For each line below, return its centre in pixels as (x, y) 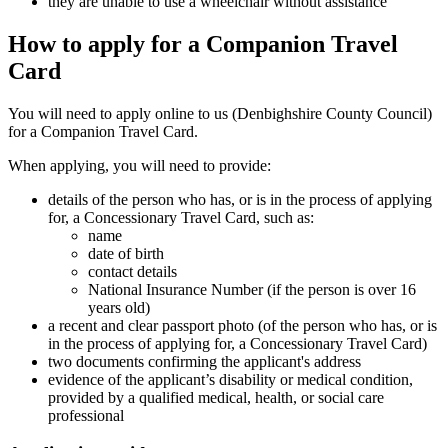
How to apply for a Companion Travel (203, 43)
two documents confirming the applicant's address (204, 361)
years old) (119, 307)
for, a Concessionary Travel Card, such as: (181, 217)
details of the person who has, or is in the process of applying (240, 199)
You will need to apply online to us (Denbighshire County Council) (220, 113)
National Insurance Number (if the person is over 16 (252, 289)
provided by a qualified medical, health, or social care (216, 397)
